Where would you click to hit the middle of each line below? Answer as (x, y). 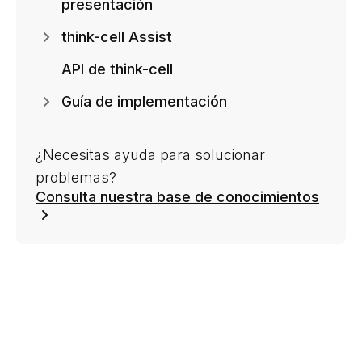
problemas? (76, 177)
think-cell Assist (117, 36)
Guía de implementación (144, 101)
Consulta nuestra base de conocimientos (177, 196)
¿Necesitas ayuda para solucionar (150, 154)
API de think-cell (117, 69)
